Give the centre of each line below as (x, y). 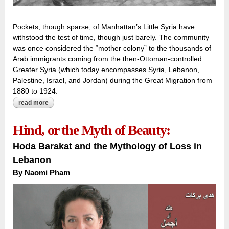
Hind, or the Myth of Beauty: (91, 130)
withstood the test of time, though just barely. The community (111, 38)
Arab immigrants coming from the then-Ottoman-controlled (107, 59)
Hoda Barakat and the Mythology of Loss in (107, 146)
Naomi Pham (47, 173)
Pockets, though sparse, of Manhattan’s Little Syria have (104, 27)
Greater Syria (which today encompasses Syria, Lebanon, (106, 70)
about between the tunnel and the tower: (106, 103)
